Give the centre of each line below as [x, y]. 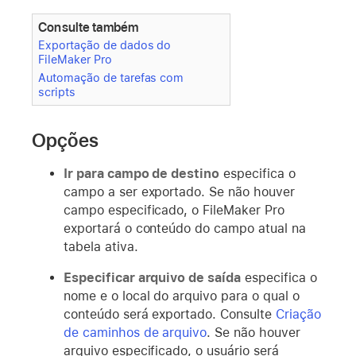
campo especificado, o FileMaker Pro [174, 210]
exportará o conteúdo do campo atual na [185, 228]
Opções [65, 140]
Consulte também [89, 28]
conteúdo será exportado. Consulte [170, 314]
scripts [57, 91]
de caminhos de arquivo [135, 332]
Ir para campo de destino [142, 173]
